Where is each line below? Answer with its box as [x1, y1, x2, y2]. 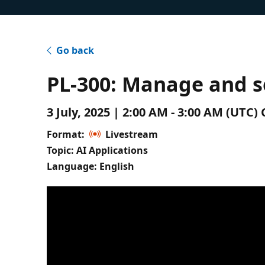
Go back [56, 43, 95, 57]
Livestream [105, 127, 159, 141]
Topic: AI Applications [47, 143, 148, 157]
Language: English [47, 159, 135, 173]
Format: [47, 127, 85, 141]
